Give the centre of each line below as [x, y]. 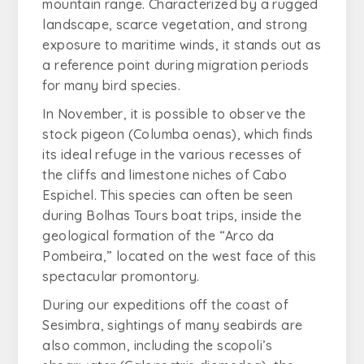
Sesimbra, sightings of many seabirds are [173, 325]
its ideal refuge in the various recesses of [172, 154]
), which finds [273, 134]
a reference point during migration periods [176, 65]
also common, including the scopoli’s [158, 345]
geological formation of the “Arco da [158, 236]
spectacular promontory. [121, 276]
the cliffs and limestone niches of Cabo [165, 175]
